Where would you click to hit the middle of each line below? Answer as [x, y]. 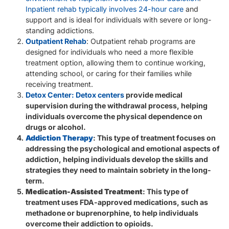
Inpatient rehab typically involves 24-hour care [105, 9]
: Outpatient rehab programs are [141, 41]
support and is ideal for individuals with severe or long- [119, 20]
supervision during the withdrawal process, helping [117, 106]
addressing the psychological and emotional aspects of [123, 149]
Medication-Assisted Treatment [84, 192]
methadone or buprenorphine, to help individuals [112, 213]
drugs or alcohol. [56, 127]
